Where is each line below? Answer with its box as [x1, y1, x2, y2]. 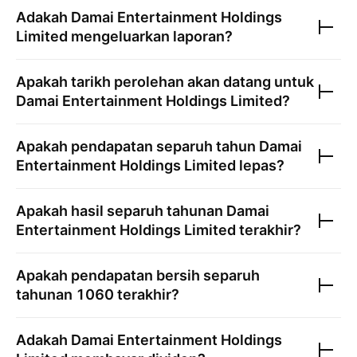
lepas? [236, 157, 284, 174]
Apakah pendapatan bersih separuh [16, 267, 260, 284]
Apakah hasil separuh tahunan [16, 202, 226, 219]
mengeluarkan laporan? [68, 28, 233, 45]
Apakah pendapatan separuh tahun [16, 138, 259, 155]
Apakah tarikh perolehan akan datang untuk [16, 73, 314, 90]
